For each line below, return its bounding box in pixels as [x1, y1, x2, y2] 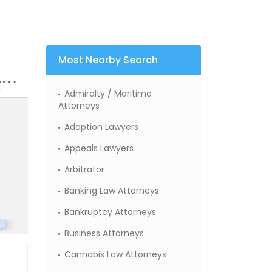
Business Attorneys [64, 227, 144, 239]
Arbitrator [64, 163, 104, 175]
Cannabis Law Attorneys [64, 248, 166, 260]
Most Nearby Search [58, 53, 158, 67]
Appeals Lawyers [64, 142, 134, 154]
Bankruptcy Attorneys [64, 206, 156, 218]
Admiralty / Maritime [64, 87, 152, 100]
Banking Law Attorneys [64, 185, 159, 197]
